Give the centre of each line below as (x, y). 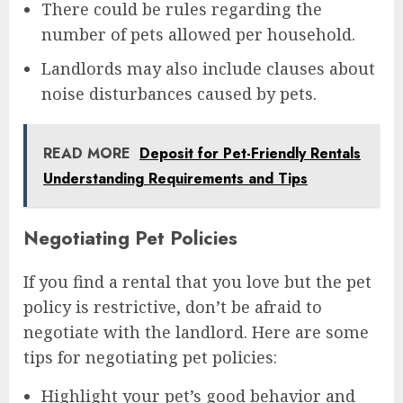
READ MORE (87, 153)
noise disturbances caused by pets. (179, 93)
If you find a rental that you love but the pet (197, 281)
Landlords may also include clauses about (208, 68)
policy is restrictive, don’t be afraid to (173, 306)
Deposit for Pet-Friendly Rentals (250, 153)
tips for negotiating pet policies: (150, 357)
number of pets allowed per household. (198, 34)
